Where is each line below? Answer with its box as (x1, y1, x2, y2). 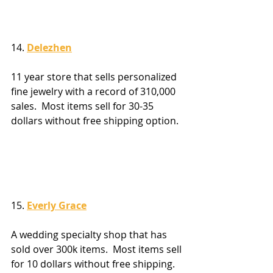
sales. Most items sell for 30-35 (11, 99, 156, 113)
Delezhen (27, 40, 72, 54)
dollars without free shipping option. (11, 113, 179, 127)
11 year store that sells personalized (11, 69, 179, 83)
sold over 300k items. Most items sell (11, 243, 184, 257)
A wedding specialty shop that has (11, 228, 169, 242)
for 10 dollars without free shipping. (11, 257, 180, 271)
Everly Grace (27, 199, 87, 213)
